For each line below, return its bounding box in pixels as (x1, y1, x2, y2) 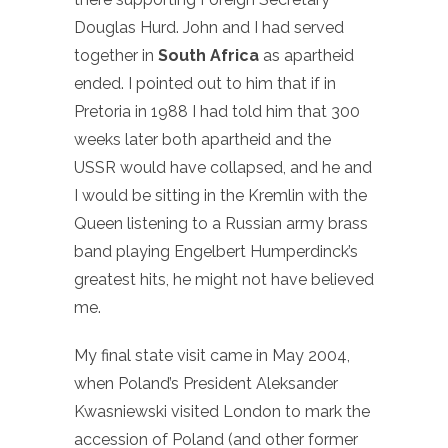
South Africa (158, 45, 259, 65)
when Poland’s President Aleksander (74, 373, 338, 393)
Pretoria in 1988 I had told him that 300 (74, 101, 360, 121)
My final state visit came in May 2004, (74, 345, 350, 365)
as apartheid (259, 45, 354, 65)
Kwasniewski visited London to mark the (74, 401, 370, 421)
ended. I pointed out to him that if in (74, 73, 336, 93)
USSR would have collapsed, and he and (74, 157, 372, 177)
